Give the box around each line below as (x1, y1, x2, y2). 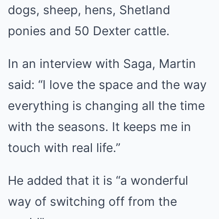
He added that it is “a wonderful (8, 173, 188, 188)
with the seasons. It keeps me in (8, 119, 191, 134)
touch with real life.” (8, 140, 120, 155)
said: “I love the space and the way (8, 77, 207, 92)
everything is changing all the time (8, 98, 205, 113)
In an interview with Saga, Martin (8, 56, 196, 71)
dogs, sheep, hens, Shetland (8, 2, 170, 17)
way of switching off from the (8, 194, 177, 209)
